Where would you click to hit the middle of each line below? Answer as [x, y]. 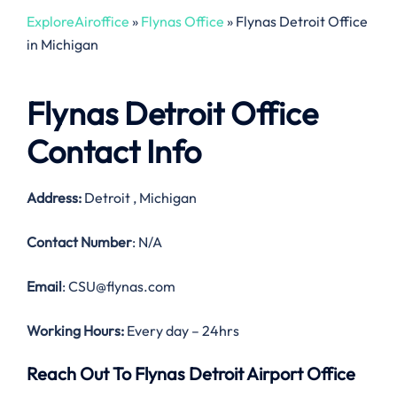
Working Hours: [75, 331]
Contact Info [114, 152]
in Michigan [62, 44]
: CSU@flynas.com [119, 287]
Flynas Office [183, 21]
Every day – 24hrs [182, 331]
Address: [54, 198]
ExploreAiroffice [78, 21]
